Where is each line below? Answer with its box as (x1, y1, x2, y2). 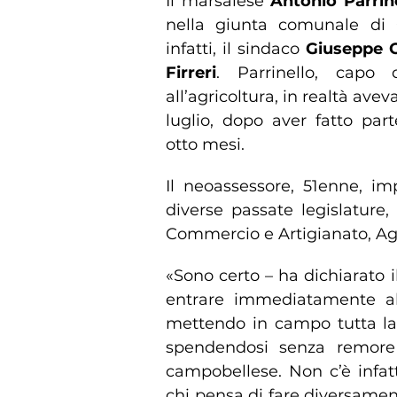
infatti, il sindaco (166, 38, 307, 58)
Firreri (166, 62, 216, 82)
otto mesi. (166, 134, 245, 154)
